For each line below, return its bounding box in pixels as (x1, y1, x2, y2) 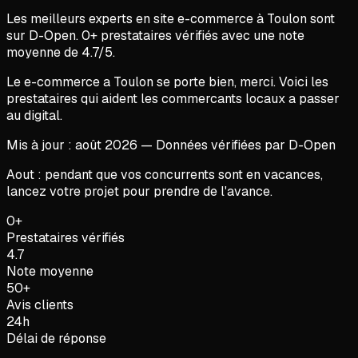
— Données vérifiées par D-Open (137, 136, 336, 153)
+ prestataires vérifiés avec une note (90, 26, 304, 44)
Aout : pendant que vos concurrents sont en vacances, (6, 165, 323, 183)
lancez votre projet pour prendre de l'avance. (6, 182, 272, 200)
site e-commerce (153, 10, 253, 27)
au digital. (6, 106, 62, 124)
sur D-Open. (6, 26, 82, 44)
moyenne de (6, 43, 82, 61)
